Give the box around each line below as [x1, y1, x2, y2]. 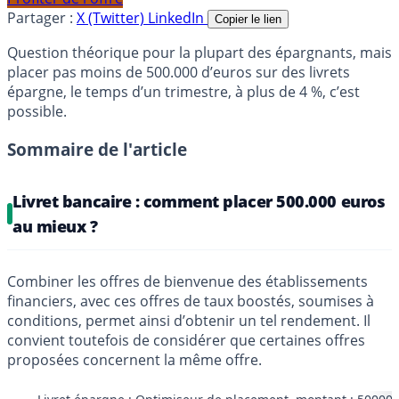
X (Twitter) [77, 8, 148, 28]
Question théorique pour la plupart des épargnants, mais [7, 43, 392, 63]
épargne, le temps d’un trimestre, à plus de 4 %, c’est [7, 82, 360, 102]
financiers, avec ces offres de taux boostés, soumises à [7, 291, 374, 312]
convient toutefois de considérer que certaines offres [7, 330, 365, 351]
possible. [7, 102, 67, 122]
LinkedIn [148, 8, 208, 28]
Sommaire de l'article [7, 138, 187, 161]
